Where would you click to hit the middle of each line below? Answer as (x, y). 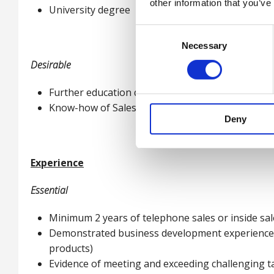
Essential (49, 190)
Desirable (51, 65)
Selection (154, 46)
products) (71, 248)
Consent (152, 31)
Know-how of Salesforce (105, 108)
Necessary (204, 45)
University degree (90, 10)
